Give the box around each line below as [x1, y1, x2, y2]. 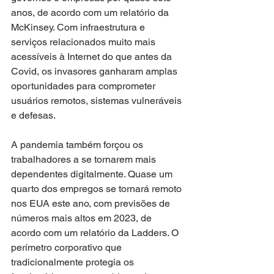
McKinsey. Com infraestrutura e [11, 21, 147, 33]
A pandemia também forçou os [11, 138, 146, 150]
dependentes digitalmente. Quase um [11, 168, 175, 180]
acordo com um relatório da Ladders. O [11, 226, 181, 239]
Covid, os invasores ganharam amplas [11, 65, 180, 77]
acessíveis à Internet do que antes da [11, 50, 174, 62]
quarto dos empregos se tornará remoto [11, 182, 184, 194]
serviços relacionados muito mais [11, 35, 158, 48]
